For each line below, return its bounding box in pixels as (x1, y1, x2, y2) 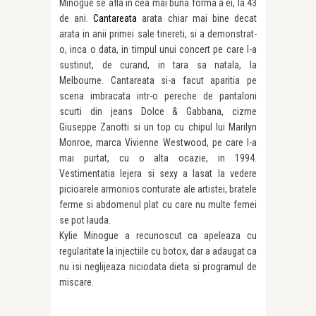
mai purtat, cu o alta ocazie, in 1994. (59, 152, 257, 164)
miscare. (59, 276, 94, 288)
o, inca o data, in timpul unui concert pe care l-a (59, 44, 257, 56)
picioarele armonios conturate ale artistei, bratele (59, 183, 257, 195)
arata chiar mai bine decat (137, 13, 257, 25)
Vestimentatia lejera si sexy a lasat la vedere (59, 168, 257, 180)
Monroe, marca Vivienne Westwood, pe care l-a (59, 137, 257, 149)
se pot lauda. (59, 214, 111, 226)
